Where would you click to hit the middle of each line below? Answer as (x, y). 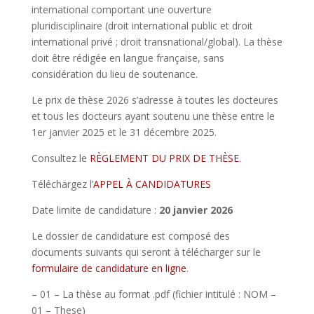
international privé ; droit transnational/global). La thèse (157, 42)
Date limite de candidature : (95, 210)
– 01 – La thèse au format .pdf (102, 294)
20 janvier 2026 (196, 210)
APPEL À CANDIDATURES (152, 184)
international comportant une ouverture (121, 10)
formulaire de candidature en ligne (109, 268)
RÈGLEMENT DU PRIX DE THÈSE (164, 158)
